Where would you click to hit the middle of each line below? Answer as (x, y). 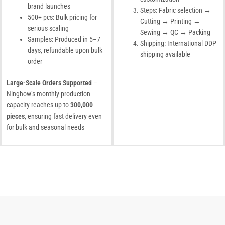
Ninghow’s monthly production (48, 94)
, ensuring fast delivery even (63, 116)
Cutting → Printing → (170, 21)
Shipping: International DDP (178, 43)
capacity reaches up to (38, 105)
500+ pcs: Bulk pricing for (62, 17)
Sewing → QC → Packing (175, 32)
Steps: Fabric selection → (176, 10)
